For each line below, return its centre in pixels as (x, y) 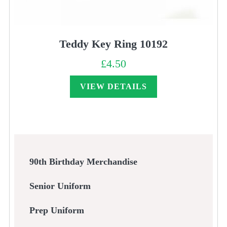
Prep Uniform (56, 211)
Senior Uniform (60, 186)
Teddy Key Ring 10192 (113, 44)
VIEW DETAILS (113, 86)
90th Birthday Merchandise (83, 162)
